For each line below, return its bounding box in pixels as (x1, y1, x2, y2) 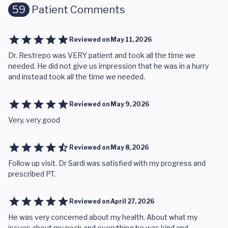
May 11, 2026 (110, 36, 152, 43)
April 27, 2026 (110, 197, 155, 205)
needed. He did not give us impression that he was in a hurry (8, 62, 209, 70)
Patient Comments (30, 4, 125, 16)
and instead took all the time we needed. (8, 72, 145, 81)
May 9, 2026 (110, 100, 150, 108)
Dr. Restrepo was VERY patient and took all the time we (8, 51, 195, 60)
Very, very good (8, 116, 60, 124)
